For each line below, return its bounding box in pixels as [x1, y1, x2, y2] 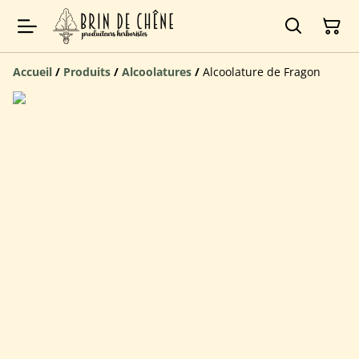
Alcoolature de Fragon [203, 64, 321, 80]
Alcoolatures [122, 64, 192, 80]
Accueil [13, 64, 52, 80]
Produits [63, 64, 111, 80]
